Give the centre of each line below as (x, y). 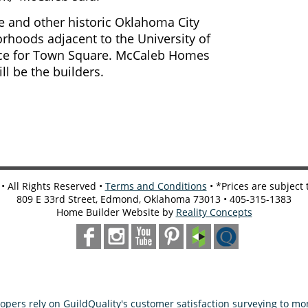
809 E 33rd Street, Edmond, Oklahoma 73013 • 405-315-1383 (154, 199)
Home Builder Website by (116, 212)
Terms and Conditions (156, 186)
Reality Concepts (214, 212)
